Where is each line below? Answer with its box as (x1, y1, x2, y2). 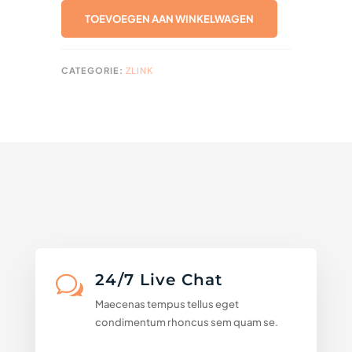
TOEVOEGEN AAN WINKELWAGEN (85, 13, 255, 26)
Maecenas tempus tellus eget (94, 298, 239, 311)
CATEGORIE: (61, 65, 126, 76)
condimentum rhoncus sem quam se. (94, 316, 278, 329)
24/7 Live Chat (94, 270, 222, 290)
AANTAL (60, 18, 109, 33)
